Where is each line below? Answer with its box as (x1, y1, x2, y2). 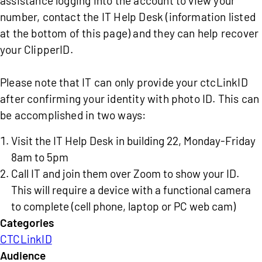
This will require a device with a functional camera (11, 183, 251, 196)
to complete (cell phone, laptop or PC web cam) (11, 199, 239, 213)
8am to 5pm (11, 150, 71, 164)
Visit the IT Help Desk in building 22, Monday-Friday (11, 134, 256, 147)
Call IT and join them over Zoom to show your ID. (11, 167, 240, 180)
